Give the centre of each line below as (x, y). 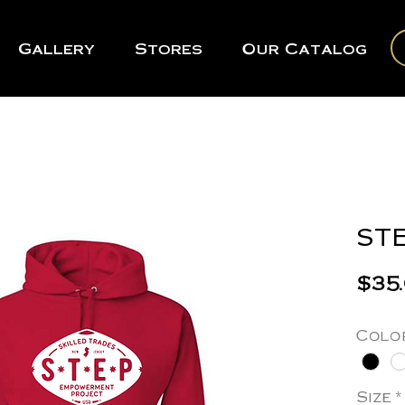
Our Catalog (305, 48)
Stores (169, 48)
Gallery (57, 48)
